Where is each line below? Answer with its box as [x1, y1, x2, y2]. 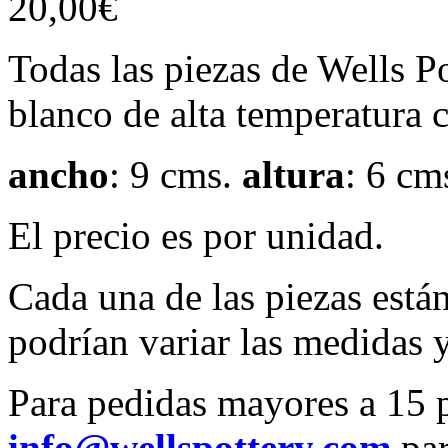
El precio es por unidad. [8, 213, 384, 257]
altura [242, 152, 345, 196]
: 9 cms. [109, 152, 242, 196]
